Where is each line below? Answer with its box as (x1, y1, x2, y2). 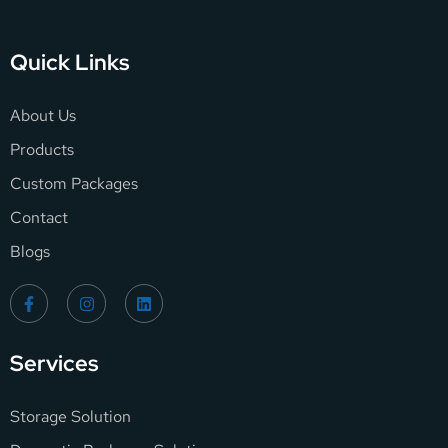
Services (10, 348, 99, 378)
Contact (10, 207, 68, 229)
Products (10, 139, 74, 161)
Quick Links (10, 48, 130, 78)
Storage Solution (10, 405, 131, 427)
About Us (10, 105, 76, 127)
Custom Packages (10, 173, 138, 195)
